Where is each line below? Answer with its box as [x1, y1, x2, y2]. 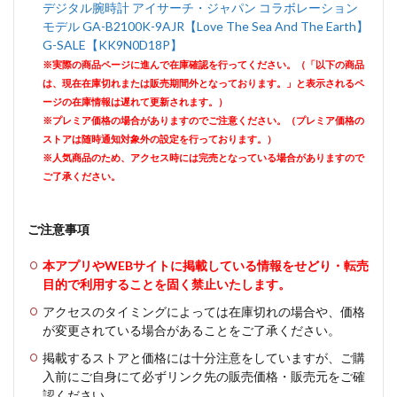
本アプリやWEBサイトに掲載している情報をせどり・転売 [43, 258, 369, 273]
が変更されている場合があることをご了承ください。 [43, 323, 340, 338]
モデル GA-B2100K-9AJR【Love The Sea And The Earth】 [43, 19, 369, 34]
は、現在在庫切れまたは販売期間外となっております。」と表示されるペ [43, 77, 364, 89]
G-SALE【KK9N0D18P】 [43, 37, 183, 52]
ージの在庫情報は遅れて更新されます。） [43, 96, 228, 107]
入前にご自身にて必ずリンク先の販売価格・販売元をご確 [43, 369, 365, 384]
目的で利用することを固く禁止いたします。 [43, 276, 291, 292]
